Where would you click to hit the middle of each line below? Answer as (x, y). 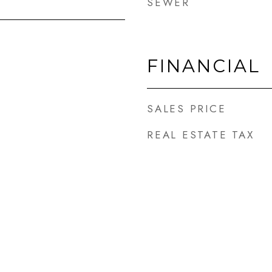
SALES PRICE (187, 109)
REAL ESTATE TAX (201, 135)
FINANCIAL (204, 66)
